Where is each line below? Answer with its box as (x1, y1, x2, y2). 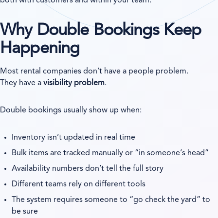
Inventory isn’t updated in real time (12, 133, 136, 142)
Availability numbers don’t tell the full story (12, 164, 164, 173)
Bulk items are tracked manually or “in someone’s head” (12, 149, 209, 157)
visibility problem (43, 79, 105, 87)
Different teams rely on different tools (12, 180, 146, 188)
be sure (12, 207, 38, 216)
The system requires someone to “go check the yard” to (12, 196, 211, 204)
